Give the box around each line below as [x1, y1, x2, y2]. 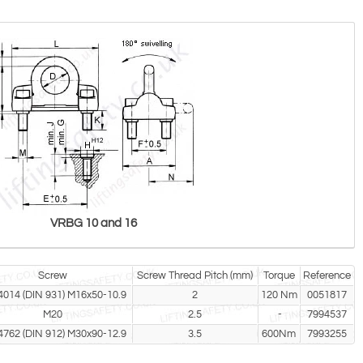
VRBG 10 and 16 [49, 217, 137, 230]
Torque [263, 270, 295, 282]
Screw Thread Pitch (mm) [137, 270, 253, 282]
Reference [303, 270, 351, 282]
